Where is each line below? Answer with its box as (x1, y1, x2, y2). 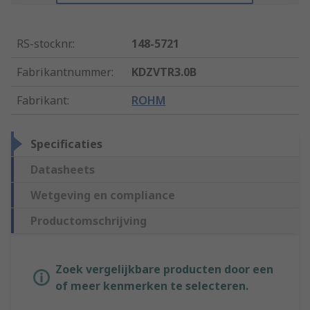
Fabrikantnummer (17, 64, 111, 80)
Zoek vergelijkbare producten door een (55, 262, 273, 277)
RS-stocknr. (17, 36, 73, 52)
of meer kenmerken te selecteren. (55, 278, 248, 294)
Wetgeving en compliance (30, 188, 175, 203)
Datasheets (30, 162, 95, 178)
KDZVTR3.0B (131, 64, 197, 80)
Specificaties (30, 136, 102, 152)
